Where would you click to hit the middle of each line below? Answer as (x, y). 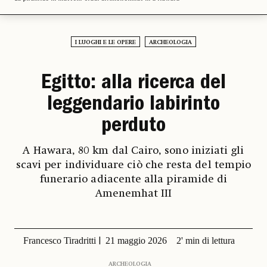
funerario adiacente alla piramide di (133, 180)
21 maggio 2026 (136, 241)
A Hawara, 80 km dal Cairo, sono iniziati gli (133, 151)
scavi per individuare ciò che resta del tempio (133, 165)
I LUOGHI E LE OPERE (105, 43)
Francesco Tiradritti (59, 241)
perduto (133, 127)
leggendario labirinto (133, 106)
